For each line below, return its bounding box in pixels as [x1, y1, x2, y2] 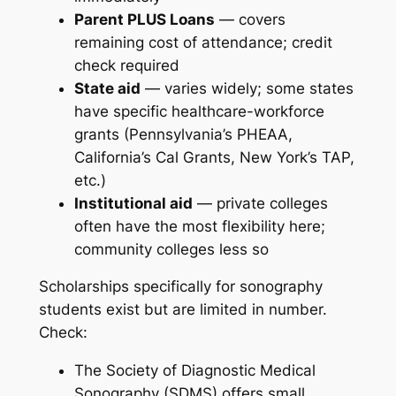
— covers [214, 10, 286, 28]
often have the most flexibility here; [73, 217, 325, 235]
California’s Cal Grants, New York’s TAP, [73, 148, 354, 166]
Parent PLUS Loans [73, 10, 215, 28]
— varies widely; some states [140, 79, 354, 97]
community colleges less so [73, 240, 269, 258]
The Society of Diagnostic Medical [73, 362, 316, 380]
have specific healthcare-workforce [73, 102, 324, 120]
